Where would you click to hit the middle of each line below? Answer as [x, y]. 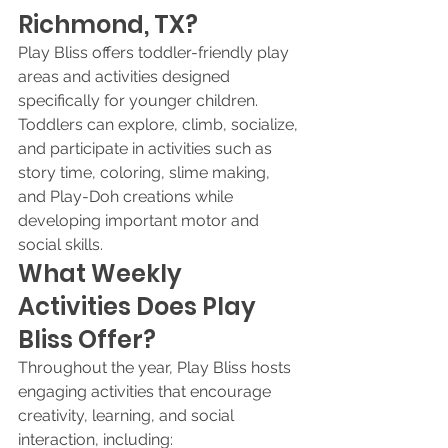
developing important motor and [140, 220]
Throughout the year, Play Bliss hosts [156, 367]
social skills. [60, 244]
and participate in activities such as [147, 148]
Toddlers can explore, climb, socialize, [160, 124]
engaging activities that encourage [146, 391]
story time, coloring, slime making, [146, 172]
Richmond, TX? [108, 24]
